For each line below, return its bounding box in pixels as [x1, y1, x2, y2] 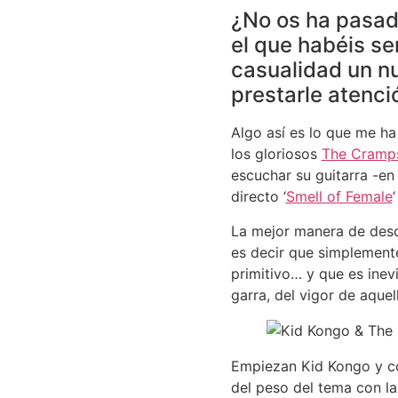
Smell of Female [285, 187, 393, 206]
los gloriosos [230, 145, 322, 163]
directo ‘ [230, 187, 286, 206]
